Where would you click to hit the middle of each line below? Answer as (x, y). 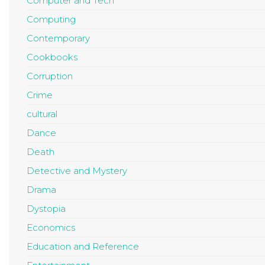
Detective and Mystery (77, 171)
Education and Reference (83, 247)
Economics (51, 228)
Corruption (50, 76)
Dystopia (46, 209)
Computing (51, 20)
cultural (42, 114)
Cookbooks (52, 57)
